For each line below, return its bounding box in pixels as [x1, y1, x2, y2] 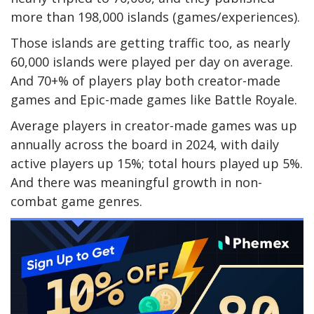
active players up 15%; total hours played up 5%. [11, 155, 303, 172]
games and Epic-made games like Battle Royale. [11, 91, 297, 109]
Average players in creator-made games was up [11, 117, 297, 135]
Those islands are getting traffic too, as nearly [11, 34, 290, 52]
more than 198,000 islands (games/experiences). [11, 8, 300, 26]
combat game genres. [11, 193, 142, 210]
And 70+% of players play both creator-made [11, 72, 280, 90]
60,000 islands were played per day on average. [11, 53, 293, 71]
